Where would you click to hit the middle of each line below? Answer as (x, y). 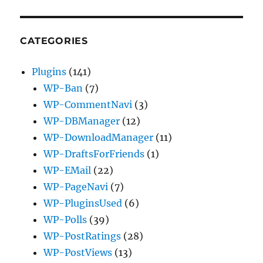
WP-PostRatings (82, 236)
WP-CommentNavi (88, 105)
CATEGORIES (54, 41)
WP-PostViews (78, 253)
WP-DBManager (82, 121)
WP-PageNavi (76, 187)
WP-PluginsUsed (83, 203)
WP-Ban (63, 88)
